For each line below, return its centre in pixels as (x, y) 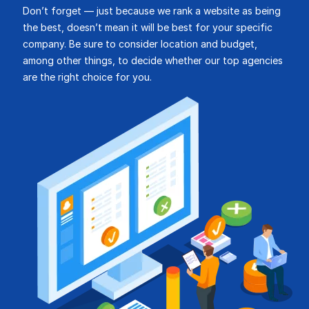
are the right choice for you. (87, 77)
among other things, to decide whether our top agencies (153, 60)
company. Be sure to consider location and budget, (140, 44)
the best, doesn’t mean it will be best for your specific (148, 27)
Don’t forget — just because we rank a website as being (152, 11)
